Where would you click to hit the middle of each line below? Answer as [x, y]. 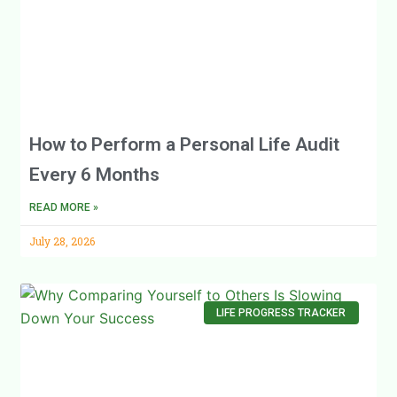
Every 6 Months [95, 174]
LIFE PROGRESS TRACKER [281, 313]
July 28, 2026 [62, 241]
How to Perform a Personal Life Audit [185, 144]
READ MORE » [64, 207]
